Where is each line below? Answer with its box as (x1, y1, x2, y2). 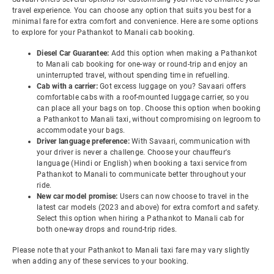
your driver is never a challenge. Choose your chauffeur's (37, 148, 231, 157)
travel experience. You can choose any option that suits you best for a (12, 6, 252, 15)
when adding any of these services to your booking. (12, 257, 189, 265)
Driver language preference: (37, 137, 131, 146)
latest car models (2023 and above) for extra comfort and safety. (37, 203, 259, 212)
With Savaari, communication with (131, 137, 250, 146)
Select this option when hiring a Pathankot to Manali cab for (37, 214, 244, 223)
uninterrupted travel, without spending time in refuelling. (37, 71, 230, 80)
